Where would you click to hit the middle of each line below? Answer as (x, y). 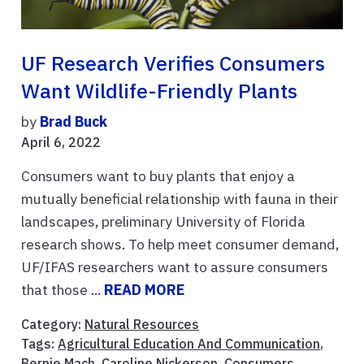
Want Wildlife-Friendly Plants (159, 91)
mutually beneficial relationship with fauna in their (180, 198)
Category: (53, 324)
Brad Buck (74, 121)
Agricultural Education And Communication (189, 343)
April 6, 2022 (61, 142)
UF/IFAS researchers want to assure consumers (175, 266)
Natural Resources (142, 324)
